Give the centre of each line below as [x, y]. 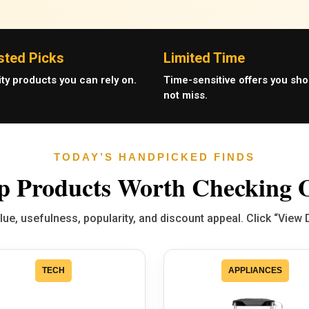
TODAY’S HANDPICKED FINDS [154, 157]
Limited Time [204, 58]
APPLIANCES [256, 271]
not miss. [185, 96]
